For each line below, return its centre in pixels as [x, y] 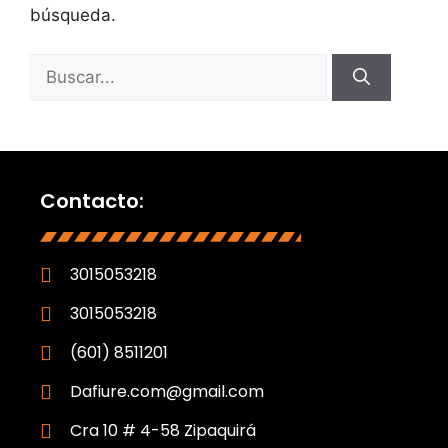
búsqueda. [73, 15]
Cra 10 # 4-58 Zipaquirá [163, 430]
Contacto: [92, 200]
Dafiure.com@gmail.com [167, 391]
